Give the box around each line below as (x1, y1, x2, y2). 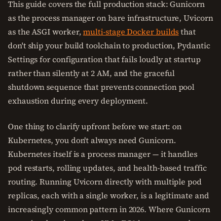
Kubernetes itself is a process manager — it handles (8, 148, 197, 159)
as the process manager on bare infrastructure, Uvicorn (8, 12, 213, 23)
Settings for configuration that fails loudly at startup (8, 54, 201, 65)
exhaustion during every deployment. (8, 95, 148, 106)
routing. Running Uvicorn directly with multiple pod (8, 176, 202, 187)
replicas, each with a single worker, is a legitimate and (8, 190, 209, 201)
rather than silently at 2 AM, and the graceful (8, 68, 175, 78)
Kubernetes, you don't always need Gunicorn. (8, 135, 176, 146)
